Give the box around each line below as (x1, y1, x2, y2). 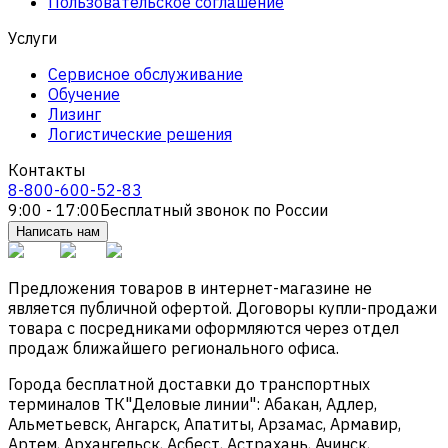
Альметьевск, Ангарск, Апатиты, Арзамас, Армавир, (8, 413, 401, 434)
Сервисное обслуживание (48, 63, 243, 84)
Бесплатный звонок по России (100, 199, 328, 220)
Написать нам (16, 223, 100, 239)
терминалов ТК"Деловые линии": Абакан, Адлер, (8, 393, 377, 414)
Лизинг (48, 103, 101, 124)
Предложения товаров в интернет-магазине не (8, 277, 372, 298)
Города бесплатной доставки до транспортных (8, 373, 370, 394)
